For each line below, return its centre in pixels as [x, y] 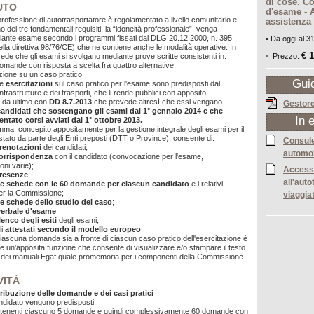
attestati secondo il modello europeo [73, 229]
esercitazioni [29, 83]
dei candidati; [66, 147]
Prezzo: [287, 56]
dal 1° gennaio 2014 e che [176, 111]
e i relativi [206, 184]
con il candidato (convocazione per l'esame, [129, 156]
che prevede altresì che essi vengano [158, 102]
